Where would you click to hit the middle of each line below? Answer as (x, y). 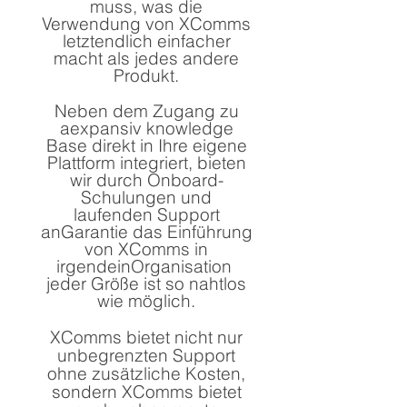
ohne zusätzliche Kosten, (146, 373)
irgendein (94, 266)
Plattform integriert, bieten (146, 163)
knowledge (187, 128)
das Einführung (190, 232)
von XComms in (146, 249)
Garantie (94, 232)
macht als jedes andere (146, 58)
